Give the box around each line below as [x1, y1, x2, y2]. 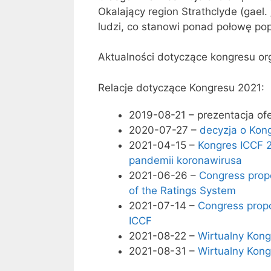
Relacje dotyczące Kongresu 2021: [98, 81, 264, 94]
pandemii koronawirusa [129, 154, 242, 166]
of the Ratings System [129, 184, 236, 197]
